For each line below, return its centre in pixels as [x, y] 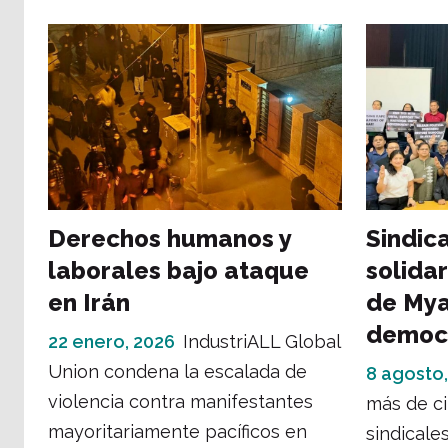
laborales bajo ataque [178, 270]
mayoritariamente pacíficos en [177, 431]
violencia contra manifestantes [180, 401]
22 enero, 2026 [111, 341]
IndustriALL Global [261, 341]
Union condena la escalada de [177, 371]
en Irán [89, 302]
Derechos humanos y [169, 238]
